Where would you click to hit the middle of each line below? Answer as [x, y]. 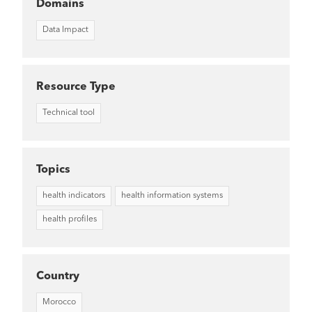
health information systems [172, 195]
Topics [53, 170]
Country [58, 276]
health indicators [74, 195]
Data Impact [65, 30]
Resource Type [76, 87]
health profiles [70, 219]
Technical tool [69, 112]
